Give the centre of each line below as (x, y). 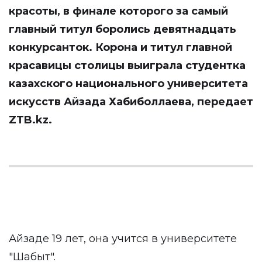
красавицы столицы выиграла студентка (127, 65)
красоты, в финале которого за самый (118, 11)
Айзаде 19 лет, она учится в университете (123, 239)
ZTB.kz (29, 120)
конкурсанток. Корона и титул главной (120, 47)
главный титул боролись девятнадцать (123, 29)
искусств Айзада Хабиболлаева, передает (131, 102)
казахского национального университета (128, 84)
